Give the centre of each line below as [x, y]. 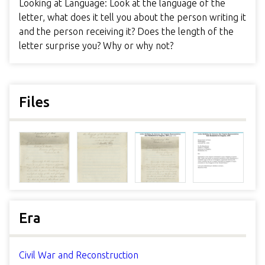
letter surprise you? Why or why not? [96, 45]
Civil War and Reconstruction [79, 255]
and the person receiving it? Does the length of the [126, 31]
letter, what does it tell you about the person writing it [132, 17]
